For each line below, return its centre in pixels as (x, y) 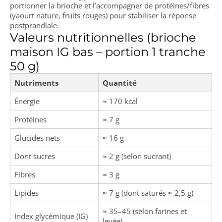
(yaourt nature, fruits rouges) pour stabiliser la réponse (103, 15)
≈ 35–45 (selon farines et (145, 211)
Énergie (27, 101)
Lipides (27, 193)
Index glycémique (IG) (51, 216)
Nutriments (36, 83)
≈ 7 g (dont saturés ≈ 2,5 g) (148, 193)
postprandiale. (34, 25)
